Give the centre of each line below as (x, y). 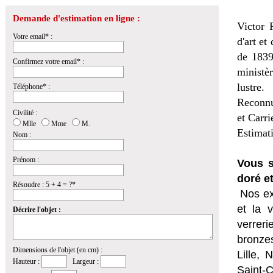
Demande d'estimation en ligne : (76, 18)
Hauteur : (27, 261)
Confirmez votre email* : (48, 62)
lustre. (251, 87)
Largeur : (84, 261)
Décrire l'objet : (37, 210)
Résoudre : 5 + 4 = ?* (44, 185)
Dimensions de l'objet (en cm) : (58, 250)
